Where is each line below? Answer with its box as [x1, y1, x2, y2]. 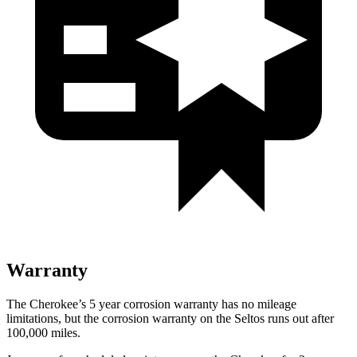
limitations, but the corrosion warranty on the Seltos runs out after [6, 311, 334, 325]
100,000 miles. [6, 325, 80, 339]
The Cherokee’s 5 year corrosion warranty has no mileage [6, 296, 296, 311]
